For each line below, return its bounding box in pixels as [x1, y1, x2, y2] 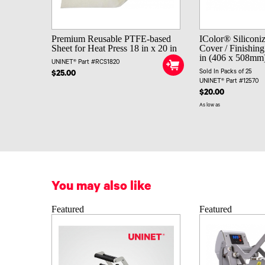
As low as [199, 103, 221, 109]
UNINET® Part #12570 [199, 78, 259, 86]
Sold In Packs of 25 [199, 69, 253, 76]
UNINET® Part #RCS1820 [51, 59, 119, 67]
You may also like [51, 180, 151, 195]
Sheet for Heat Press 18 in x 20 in [51, 43, 177, 54]
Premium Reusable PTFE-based [51, 34, 171, 44]
